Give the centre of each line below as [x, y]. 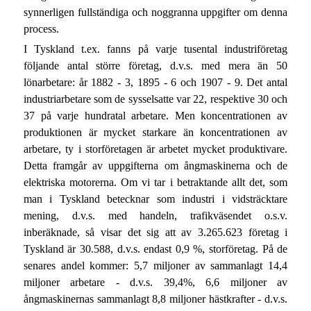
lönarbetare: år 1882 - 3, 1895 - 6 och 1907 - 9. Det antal [155, 82]
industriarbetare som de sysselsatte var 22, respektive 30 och [155, 99]
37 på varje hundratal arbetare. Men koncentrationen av [155, 115]
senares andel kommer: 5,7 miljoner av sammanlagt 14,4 [155, 265]
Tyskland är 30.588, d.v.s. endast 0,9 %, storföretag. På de [155, 249]
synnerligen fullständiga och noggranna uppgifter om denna [155, 12]
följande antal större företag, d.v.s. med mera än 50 [155, 65]
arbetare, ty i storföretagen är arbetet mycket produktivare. [155, 149]
